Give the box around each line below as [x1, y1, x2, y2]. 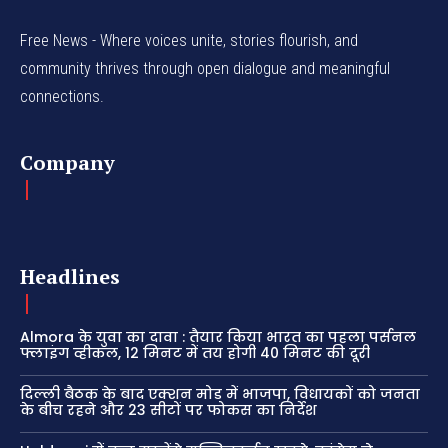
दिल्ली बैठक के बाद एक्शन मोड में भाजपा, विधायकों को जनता [20, 384, 420, 405]
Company [20, 149, 115, 177]
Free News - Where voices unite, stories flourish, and [20, 31, 358, 51]
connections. [20, 87, 104, 107]
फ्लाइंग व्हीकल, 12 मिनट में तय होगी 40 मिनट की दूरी [20, 343, 370, 364]
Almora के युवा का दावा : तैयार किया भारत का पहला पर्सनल [20, 327, 416, 348]
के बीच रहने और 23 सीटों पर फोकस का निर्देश [20, 400, 317, 421]
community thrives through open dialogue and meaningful [20, 59, 390, 79]
